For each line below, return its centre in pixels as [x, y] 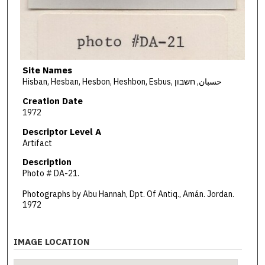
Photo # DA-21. [51, 174]
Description [47, 162]
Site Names [47, 70]
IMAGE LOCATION [52, 241]
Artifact [37, 143]
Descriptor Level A [62, 131]
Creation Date [52, 101]
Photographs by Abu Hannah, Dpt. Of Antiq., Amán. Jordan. [128, 194]
